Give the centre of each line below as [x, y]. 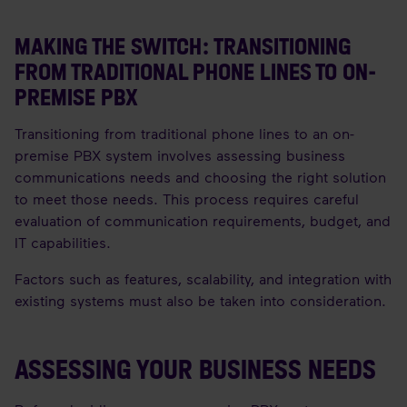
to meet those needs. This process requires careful [187, 199]
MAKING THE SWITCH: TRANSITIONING [183, 46]
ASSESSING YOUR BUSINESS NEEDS [195, 369]
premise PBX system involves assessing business [180, 155]
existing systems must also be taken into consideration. [200, 300]
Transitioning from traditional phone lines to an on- [184, 133]
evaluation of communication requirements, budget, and [203, 220]
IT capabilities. [63, 242]
